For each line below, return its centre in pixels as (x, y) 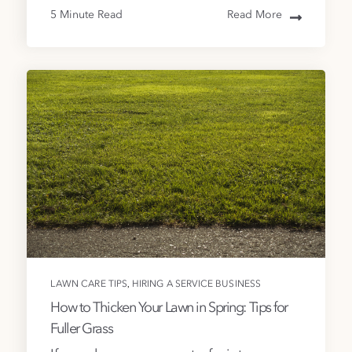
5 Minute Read (87, 15)
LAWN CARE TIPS (89, 284)
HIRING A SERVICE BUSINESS (196, 284)
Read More (254, 15)
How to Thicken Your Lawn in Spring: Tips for (169, 308)
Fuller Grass (82, 329)
